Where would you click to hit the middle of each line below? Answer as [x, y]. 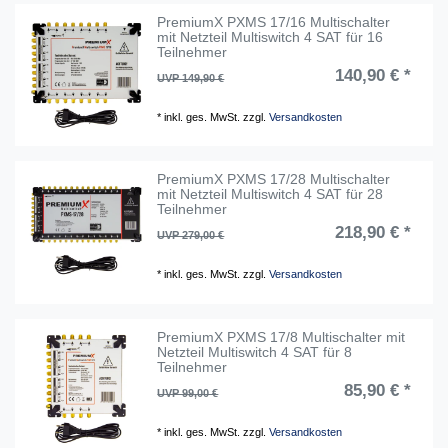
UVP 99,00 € [188, 392]
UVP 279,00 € [191, 235]
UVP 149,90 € [191, 78]
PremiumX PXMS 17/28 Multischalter [274, 179]
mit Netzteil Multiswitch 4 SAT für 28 [270, 194]
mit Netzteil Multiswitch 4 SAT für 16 [270, 37]
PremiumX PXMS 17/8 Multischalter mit [281, 336]
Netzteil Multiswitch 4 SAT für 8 [255, 351]
